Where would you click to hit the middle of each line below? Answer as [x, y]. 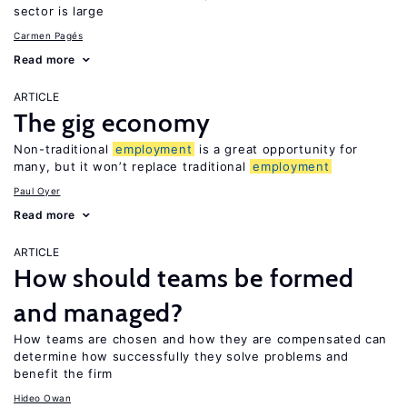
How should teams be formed [184, 278]
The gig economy [112, 123]
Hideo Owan [42, 398]
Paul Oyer [37, 191]
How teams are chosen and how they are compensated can [201, 339]
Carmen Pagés [48, 35]
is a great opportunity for [277, 149]
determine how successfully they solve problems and [182, 356]
